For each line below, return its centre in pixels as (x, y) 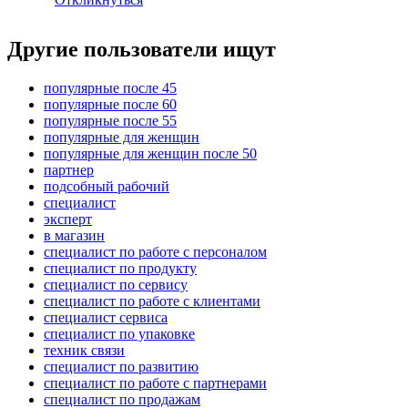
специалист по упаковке (119, 334)
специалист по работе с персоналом (155, 252)
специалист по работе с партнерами (155, 383)
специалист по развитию (121, 367)
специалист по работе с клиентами (152, 301)
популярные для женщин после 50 (150, 154)
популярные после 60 (110, 105)
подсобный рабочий (107, 187)
